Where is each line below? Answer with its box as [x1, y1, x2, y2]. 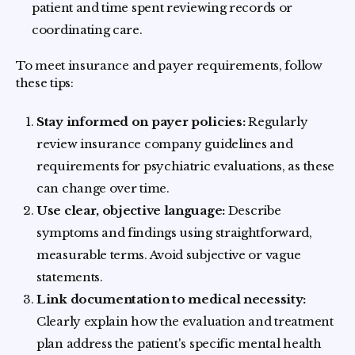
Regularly [245, 114, 308, 129]
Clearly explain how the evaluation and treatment [36, 314, 334, 329]
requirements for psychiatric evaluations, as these [36, 158, 335, 174]
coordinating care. [32, 22, 143, 37]
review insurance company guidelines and [36, 136, 293, 151]
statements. [36, 269, 103, 284]
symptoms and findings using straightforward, [36, 225, 312, 240]
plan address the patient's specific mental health [36, 336, 322, 351]
